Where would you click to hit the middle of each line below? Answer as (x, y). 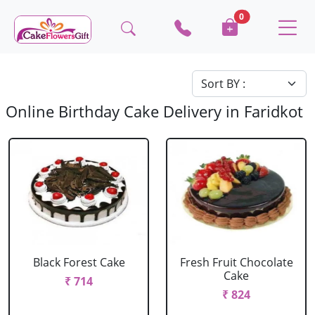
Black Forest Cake (79, 262)
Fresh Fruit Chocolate (236, 262)
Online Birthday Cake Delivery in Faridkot (154, 111)
